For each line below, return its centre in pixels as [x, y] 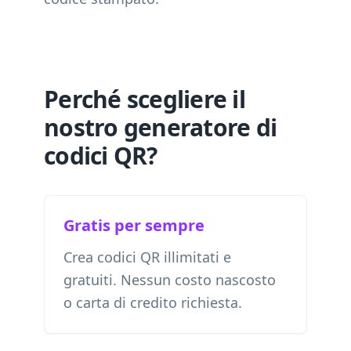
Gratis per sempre [134, 225]
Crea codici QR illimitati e [147, 257]
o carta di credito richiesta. [153, 302]
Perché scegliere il [145, 99]
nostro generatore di [160, 127]
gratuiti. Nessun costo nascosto [170, 280]
